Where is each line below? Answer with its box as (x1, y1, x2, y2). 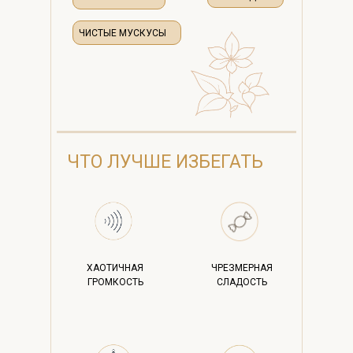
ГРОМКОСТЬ (87, 277, 143, 288)
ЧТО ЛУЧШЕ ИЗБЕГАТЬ (67, 151, 263, 173)
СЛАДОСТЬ (216, 277, 267, 288)
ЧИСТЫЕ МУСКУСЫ (79, 28, 166, 39)
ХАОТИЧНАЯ (87, 262, 143, 274)
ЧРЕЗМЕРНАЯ (210, 262, 273, 274)
